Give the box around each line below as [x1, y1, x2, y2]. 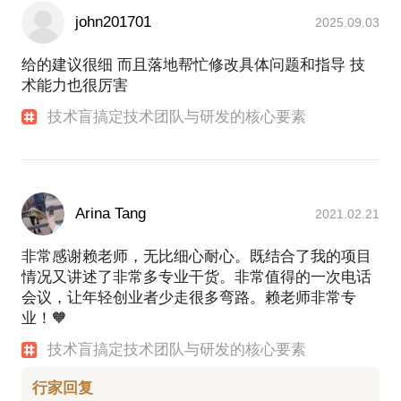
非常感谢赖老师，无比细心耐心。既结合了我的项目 [21, 248, 371, 266]
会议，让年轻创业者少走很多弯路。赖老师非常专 [21, 289, 356, 307]
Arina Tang [75, 205, 146, 223]
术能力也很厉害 [21, 77, 128, 95]
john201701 [75, 13, 151, 31]
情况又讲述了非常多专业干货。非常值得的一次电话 [21, 269, 371, 286]
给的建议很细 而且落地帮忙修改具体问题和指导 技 [21, 56, 365, 74]
